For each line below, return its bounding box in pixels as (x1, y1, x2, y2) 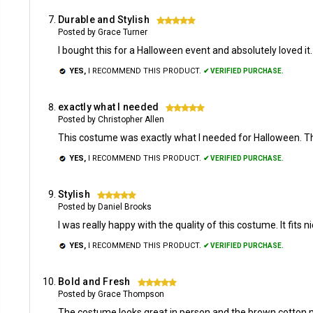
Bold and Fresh (58, 276, 131, 287)
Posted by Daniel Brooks (58, 202, 152, 212)
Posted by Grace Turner (58, 27, 147, 37)
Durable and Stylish (58, 14, 150, 25)
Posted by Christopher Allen (58, 115, 164, 124)
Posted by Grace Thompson (58, 289, 164, 299)
